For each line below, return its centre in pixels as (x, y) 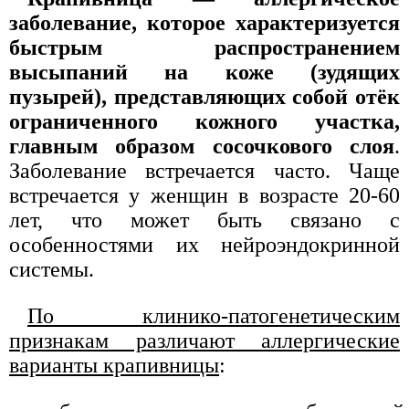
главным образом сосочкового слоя (202, 147)
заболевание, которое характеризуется (204, 23)
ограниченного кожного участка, (204, 122)
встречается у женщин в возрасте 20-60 (204, 196)
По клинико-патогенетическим (214, 316)
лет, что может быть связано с (204, 220)
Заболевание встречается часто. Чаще (204, 171)
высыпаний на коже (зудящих (204, 73)
